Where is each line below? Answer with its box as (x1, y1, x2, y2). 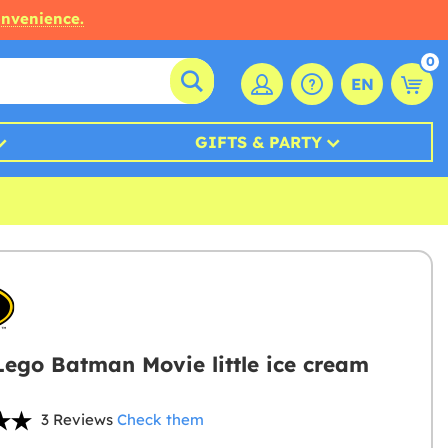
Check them (116, 410, 204, 429)
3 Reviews (40, 410, 113, 429)
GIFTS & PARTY (195, 132, 323, 152)
